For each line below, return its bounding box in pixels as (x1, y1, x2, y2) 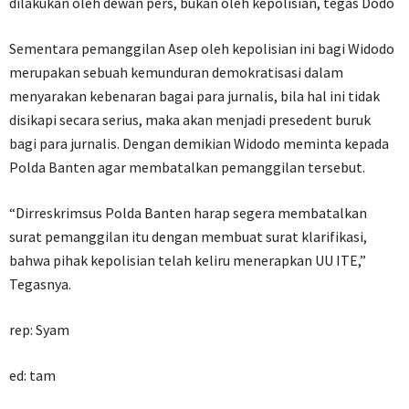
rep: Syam (9, 320, 69, 339)
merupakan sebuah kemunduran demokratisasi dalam (9, 63, 343, 81)
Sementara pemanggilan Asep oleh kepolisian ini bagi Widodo (9, 39, 394, 58)
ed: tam (9, 366, 56, 384)
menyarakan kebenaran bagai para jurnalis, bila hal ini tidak (9, 87, 380, 105)
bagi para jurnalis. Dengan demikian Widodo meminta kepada (9, 134, 389, 152)
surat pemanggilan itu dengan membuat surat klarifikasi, (9, 227, 367, 246)
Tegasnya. (9, 275, 71, 293)
